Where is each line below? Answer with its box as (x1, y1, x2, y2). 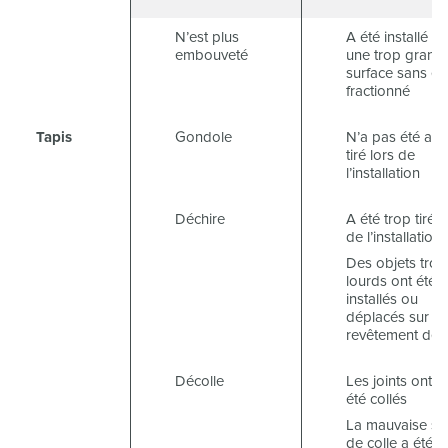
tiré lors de (346, 146, 415, 165)
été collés (346, 390, 407, 409)
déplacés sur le (346, 308, 444, 327)
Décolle (175, 372, 224, 391)
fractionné (346, 82, 410, 101)
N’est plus (175, 28, 239, 47)
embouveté (175, 46, 248, 65)
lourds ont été (346, 272, 436, 291)
